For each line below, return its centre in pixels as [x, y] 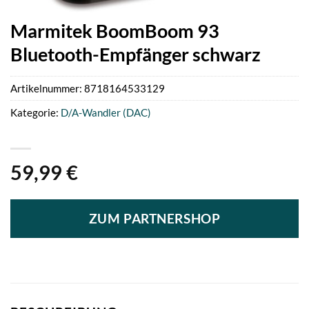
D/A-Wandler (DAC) [106, 112]
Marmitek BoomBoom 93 [115, 31]
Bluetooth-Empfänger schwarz [136, 54]
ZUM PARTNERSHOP [154, 219]
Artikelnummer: [47, 88]
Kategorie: [36, 112]
